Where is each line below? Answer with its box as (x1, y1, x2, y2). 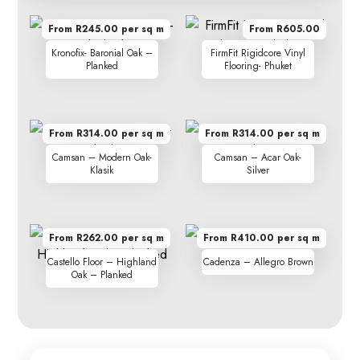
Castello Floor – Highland (47, 255, 157, 270)
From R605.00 (248, 22, 320, 37)
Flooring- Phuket (224, 59, 292, 74)
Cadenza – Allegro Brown (202, 255, 313, 270)
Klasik (90, 163, 114, 178)
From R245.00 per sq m (47, 22, 164, 37)
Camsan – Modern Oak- (51, 150, 152, 166)
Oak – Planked (71, 268, 133, 283)
